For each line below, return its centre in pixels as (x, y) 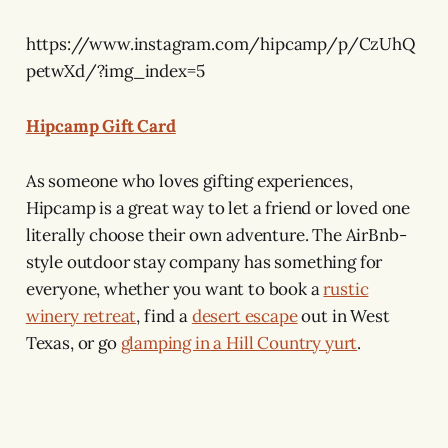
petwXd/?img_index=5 (115, 70)
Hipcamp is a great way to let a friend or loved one (218, 207)
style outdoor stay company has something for (204, 261)
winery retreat (81, 315)
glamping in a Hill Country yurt (239, 342)
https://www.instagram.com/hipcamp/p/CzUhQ (220, 43)
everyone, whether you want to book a (174, 288)
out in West (343, 315)
